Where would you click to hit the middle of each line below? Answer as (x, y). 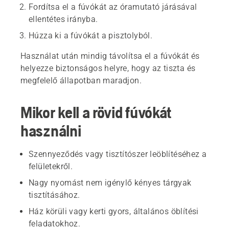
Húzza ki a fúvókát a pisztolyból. (91, 36)
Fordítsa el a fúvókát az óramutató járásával (113, 7)
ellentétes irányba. (63, 19)
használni (51, 131)
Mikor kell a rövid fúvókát (96, 112)
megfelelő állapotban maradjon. (81, 81)
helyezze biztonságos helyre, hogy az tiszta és (108, 68)
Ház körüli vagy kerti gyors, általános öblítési (114, 211)
